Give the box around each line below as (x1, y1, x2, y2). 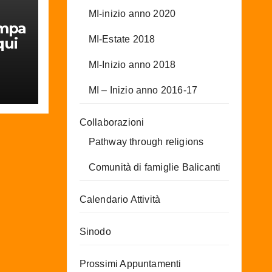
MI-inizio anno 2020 (88, 8, 176, 19)
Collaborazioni (79, 117, 144, 127)
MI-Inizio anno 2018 (88, 59, 176, 70)
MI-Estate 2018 (88, 33, 155, 44)
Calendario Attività (79, 194, 161, 205)
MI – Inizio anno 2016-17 (88, 84, 198, 95)
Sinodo (79, 226, 111, 237)
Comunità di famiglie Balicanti (88, 161, 221, 172)
